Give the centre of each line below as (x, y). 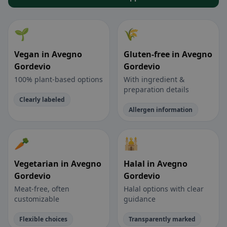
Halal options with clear (164, 189)
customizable (37, 199)
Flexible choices (43, 219)
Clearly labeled (42, 100)
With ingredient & (154, 80)
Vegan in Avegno (48, 54)
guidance (140, 199)
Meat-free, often (42, 189)
